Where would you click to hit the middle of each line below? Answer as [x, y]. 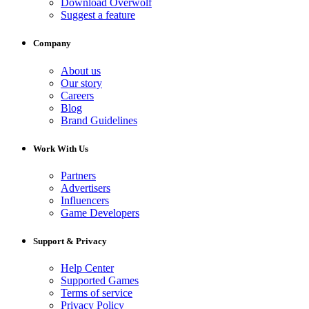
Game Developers [100, 213]
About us [81, 70]
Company [52, 43]
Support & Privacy [70, 241]
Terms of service [97, 293]
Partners [78, 176]
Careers [77, 95]
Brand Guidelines [99, 120]
